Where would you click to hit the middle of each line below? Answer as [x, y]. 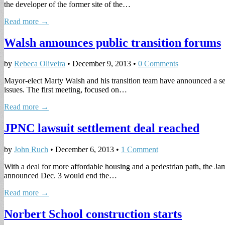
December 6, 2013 [85, 150]
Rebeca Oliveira [40, 64]
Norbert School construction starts [93, 214]
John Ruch [31, 150]
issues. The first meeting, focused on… [66, 90]
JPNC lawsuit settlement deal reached [102, 128]
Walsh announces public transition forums [113, 42]
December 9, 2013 [102, 64]
